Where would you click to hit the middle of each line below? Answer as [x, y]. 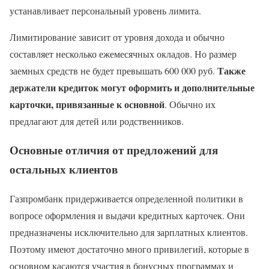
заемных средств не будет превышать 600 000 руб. [113, 70]
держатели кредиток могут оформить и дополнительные [132, 87]
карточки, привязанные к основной [87, 104]
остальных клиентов [64, 169]
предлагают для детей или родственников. [97, 121]
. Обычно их [190, 104]
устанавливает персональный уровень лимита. [105, 10]
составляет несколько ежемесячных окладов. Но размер [123, 53]
